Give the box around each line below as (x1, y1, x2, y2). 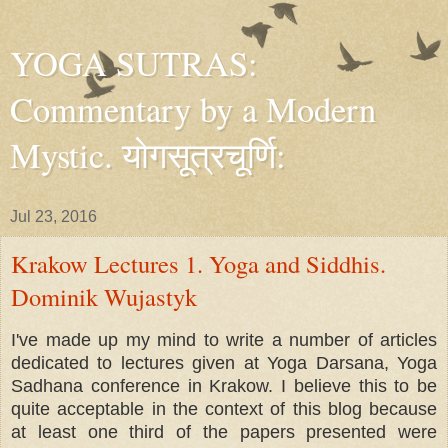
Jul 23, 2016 (10, 208, 97, 225)
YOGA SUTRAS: (10, 40, 258, 86)
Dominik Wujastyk (11, 280, 197, 313)
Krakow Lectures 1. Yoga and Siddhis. (11, 247, 386, 280)
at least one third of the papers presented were (11, 421, 437, 442)
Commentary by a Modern (10, 86, 376, 132)
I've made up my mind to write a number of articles (11, 329, 437, 350)
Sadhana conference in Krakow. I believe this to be (11, 375, 437, 396)
